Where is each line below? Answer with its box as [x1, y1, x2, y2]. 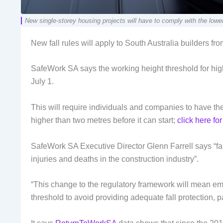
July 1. [31, 77, 54, 86]
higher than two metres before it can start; [31, 115, 177, 124]
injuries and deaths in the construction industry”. [31, 154, 199, 163]
